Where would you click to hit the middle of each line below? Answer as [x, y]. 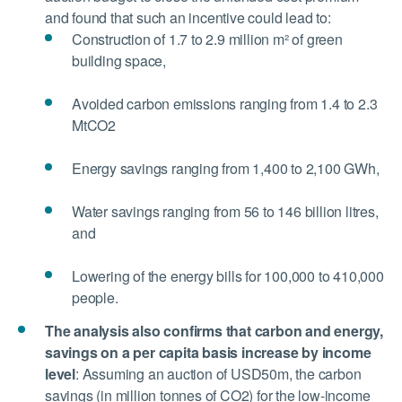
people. [95, 298]
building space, [119, 61]
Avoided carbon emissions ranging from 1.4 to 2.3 [225, 104]
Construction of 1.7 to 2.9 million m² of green [207, 39]
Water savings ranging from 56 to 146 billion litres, [225, 212]
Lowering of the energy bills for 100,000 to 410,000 [228, 276]
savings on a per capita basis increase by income [208, 353]
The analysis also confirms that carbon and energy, [214, 331]
